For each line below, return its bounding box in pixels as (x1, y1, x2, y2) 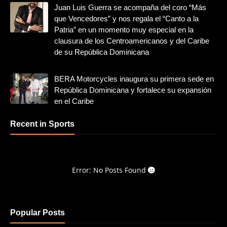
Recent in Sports (10, 119, 74, 128)
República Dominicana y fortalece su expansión (54, 85, 211, 94)
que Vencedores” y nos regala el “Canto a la (54, 14, 199, 23)
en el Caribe (54, 96, 94, 105)
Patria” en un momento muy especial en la (54, 25, 194, 34)
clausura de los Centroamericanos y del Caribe (54, 36, 209, 45)
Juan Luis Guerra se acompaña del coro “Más (54, 3, 206, 12)
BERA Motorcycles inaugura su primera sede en (54, 74, 214, 83)
